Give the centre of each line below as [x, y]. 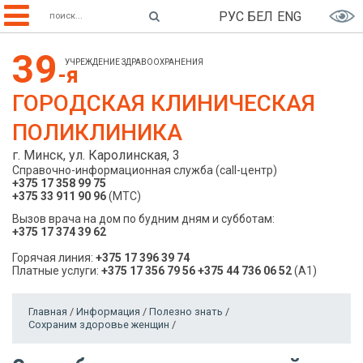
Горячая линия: [54, 258]
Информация [108, 312]
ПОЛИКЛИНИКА [97, 132]
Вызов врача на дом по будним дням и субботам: [143, 219]
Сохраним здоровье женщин [99, 325]
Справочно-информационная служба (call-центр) [145, 170]
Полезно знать [186, 312]
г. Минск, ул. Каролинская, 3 [96, 155]
